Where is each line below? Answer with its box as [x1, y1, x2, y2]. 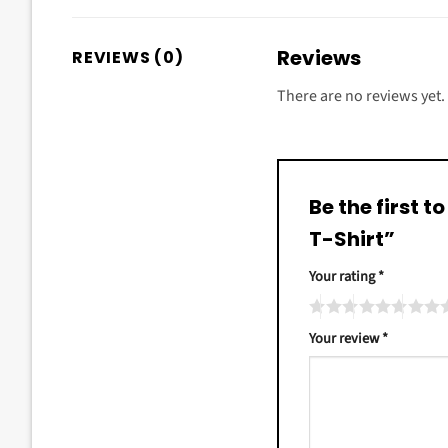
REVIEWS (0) [72, 45, 184, 69]
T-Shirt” [309, 225, 399, 254]
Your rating [309, 266, 378, 288]
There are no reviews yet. [277, 84, 445, 107]
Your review [309, 328, 382, 350]
